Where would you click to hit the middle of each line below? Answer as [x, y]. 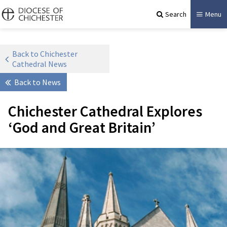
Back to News [37, 82]
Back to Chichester [45, 54]
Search [176, 14]
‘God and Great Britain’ [82, 127]
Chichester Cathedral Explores [105, 111]
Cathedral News [40, 64]
